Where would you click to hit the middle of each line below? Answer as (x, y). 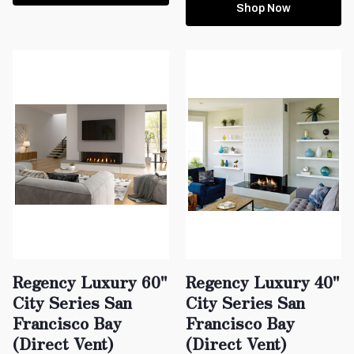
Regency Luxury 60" (90, 281)
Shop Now (263, 8)
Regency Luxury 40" (262, 281)
